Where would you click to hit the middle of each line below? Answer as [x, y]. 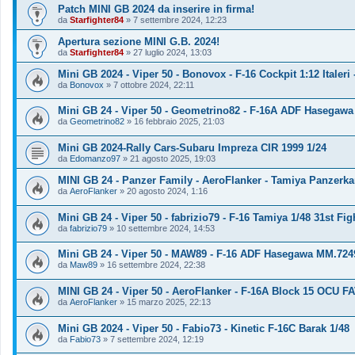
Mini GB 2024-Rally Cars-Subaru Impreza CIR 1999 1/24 [192, 147]
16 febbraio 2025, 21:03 [179, 122]
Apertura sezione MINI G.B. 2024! [139, 41]
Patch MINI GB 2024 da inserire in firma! [156, 9]
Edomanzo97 [95, 158]
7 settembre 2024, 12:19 [157, 339]
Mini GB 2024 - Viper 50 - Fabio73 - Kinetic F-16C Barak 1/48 [204, 328]
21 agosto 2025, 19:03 [173, 158]
